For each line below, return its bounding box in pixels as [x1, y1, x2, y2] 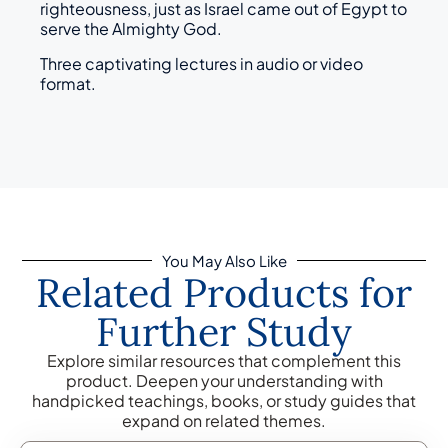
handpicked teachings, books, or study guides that [32, 390, 416, 412]
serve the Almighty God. [40, 18, 222, 40]
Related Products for [36, 267, 412, 319]
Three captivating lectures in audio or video [40, 52, 363, 74]
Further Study [96, 306, 352, 358]
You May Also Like [161, 251, 287, 271]
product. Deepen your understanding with [65, 370, 383, 392]
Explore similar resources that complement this [47, 350, 401, 372]
